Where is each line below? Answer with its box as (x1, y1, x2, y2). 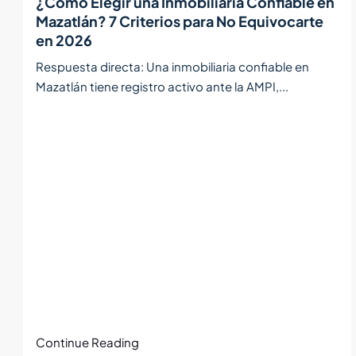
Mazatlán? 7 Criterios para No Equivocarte (36, 12, 323, 30)
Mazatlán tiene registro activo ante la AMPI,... (36, 79, 288, 94)
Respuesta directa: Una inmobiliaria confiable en (36, 59, 309, 74)
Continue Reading (36, 335, 139, 350)
